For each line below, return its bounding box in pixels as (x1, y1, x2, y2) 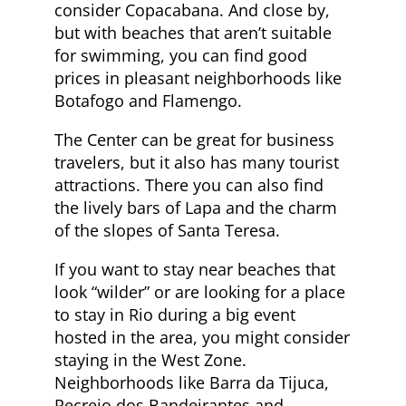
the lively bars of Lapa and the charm (54, 196, 337, 218)
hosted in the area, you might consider (54, 325, 350, 348)
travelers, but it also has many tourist (54, 150, 339, 173)
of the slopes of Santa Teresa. (54, 218, 280, 241)
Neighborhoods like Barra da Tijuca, (54, 371, 329, 393)
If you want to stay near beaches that (54, 257, 335, 280)
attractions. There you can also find (54, 173, 324, 196)
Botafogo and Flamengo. (54, 89, 242, 111)
